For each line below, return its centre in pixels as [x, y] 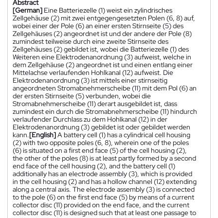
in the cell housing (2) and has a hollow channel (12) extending [105, 181]
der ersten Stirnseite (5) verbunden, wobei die [82, 96]
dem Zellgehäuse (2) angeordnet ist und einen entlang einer [103, 64]
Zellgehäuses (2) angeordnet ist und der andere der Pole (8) [102, 33]
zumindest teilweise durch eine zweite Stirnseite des [91, 41]
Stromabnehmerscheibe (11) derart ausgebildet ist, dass [95, 103]
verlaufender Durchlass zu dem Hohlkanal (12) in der [90, 119]
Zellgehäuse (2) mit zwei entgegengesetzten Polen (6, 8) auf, [104, 18]
